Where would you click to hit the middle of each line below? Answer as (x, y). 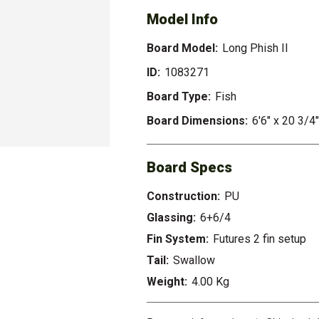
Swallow (194, 260)
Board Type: (178, 96)
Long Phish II (255, 48)
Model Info (182, 19)
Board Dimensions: (197, 121)
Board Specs (189, 167)
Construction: (183, 196)
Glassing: (171, 218)
